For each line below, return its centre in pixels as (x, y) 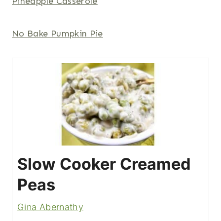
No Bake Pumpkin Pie (57, 34)
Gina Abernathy (51, 207)
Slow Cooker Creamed (104, 164)
